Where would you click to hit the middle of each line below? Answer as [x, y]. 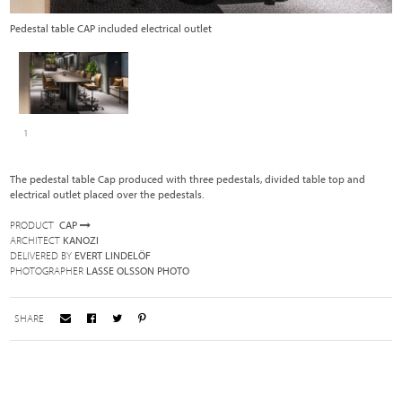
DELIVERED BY [41, 255]
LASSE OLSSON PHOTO [138, 271]
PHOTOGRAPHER [47, 271]
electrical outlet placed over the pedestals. [107, 194]
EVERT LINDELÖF [113, 255]
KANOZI [81, 240]
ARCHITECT [35, 240]
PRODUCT [32, 225]
